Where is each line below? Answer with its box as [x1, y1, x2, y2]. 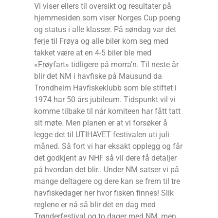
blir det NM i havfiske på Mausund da [34, 72, 162, 81]
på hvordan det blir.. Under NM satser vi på [34, 165, 179, 175]
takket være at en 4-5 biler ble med [34, 48, 151, 58]
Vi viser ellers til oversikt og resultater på [34, 1, 171, 11]
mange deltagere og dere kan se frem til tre [34, 177, 180, 186]
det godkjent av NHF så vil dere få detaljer [34, 153, 177, 163]
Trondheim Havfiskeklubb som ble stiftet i [34, 83, 177, 93]
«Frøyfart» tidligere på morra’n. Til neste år [34, 60, 179, 70]
